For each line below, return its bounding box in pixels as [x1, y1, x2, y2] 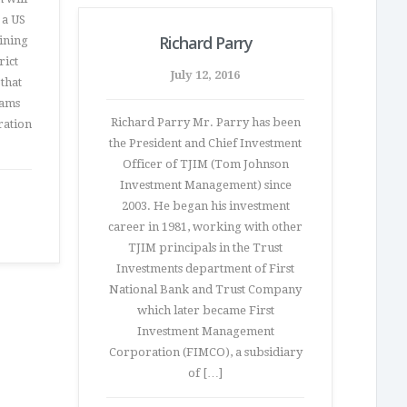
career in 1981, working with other [108, 220, 303, 233]
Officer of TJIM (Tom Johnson [122, 157, 289, 171]
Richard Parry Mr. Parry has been [110, 115, 301, 129]
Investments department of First [116, 262, 294, 275]
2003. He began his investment [121, 199, 290, 213]
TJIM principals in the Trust [128, 241, 283, 254]
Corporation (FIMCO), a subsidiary [108, 345, 303, 359]
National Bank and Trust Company [109, 283, 302, 296]
